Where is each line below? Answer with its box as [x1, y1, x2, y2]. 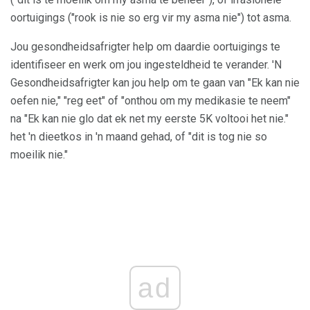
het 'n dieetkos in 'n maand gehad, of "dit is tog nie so [10, 130, 267, 143]
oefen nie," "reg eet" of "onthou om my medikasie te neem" [10, 94, 291, 107]
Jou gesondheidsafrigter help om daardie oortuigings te [10, 40, 280, 53]
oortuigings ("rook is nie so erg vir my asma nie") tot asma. [10, 11, 291, 24]
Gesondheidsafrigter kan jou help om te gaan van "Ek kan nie [10, 76, 300, 89]
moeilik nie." [10, 148, 68, 161]
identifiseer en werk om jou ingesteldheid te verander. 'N [10, 58, 282, 71]
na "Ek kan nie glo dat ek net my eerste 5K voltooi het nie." [10, 112, 289, 125]
